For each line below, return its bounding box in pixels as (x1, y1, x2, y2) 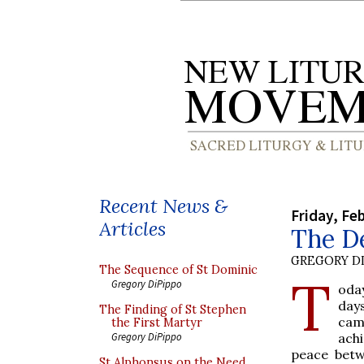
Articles (99, 216, 166, 241)
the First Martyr (111, 315, 202, 330)
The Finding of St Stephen (99, 302, 246, 317)
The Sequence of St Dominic (99, 262, 258, 277)
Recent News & (99, 193, 227, 219)
